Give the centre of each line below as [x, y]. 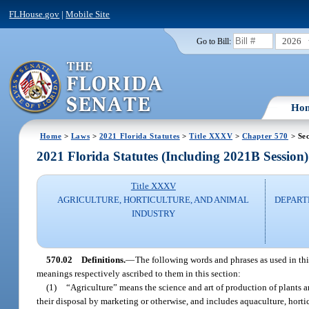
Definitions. [103, 259]
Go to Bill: [213, 41]
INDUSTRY [153, 214]
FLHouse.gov [34, 14]
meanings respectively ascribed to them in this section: [139, 273]
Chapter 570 [265, 136]
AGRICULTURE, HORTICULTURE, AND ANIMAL [153, 200]
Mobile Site [88, 14]
